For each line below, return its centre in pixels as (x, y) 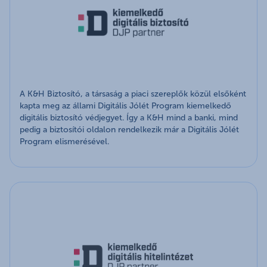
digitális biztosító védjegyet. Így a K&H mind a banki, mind (129, 118)
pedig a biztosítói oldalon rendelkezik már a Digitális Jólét (129, 130)
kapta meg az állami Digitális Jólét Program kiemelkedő (125, 106)
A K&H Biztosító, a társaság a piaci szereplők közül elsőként (133, 94)
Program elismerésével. (64, 142)
